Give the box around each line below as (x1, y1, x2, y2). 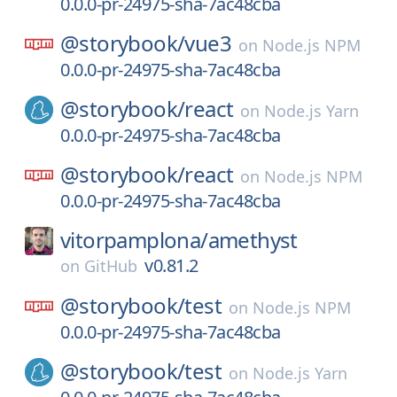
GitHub (84, 255, 137, 276)
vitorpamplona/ (60, 225, 208, 254)
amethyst (207, 225, 298, 254)
